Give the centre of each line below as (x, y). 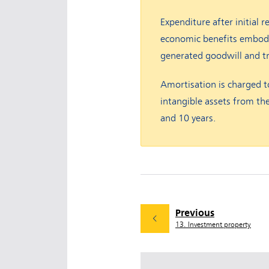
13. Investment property (213, 224)
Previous (195, 213)
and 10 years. (188, 119)
